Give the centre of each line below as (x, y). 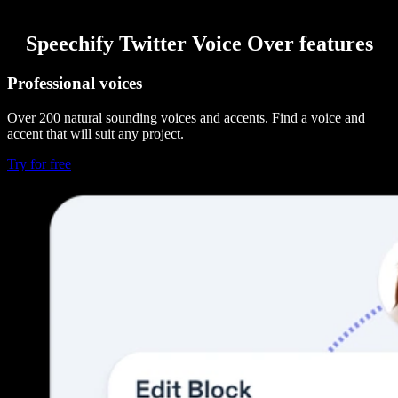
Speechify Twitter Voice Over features (199, 44)
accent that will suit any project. (96, 133)
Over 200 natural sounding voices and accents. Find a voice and (186, 117)
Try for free (39, 163)
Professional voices (75, 84)
